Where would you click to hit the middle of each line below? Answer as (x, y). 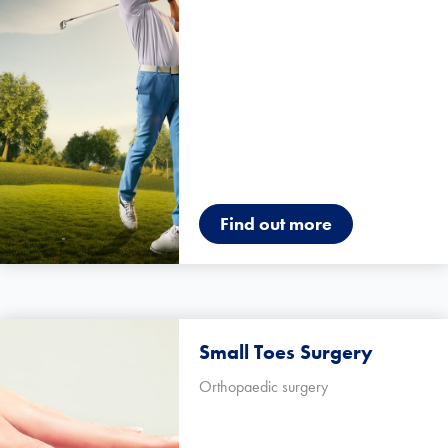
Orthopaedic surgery (264, 387)
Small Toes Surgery (286, 352)
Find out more (276, 224)
